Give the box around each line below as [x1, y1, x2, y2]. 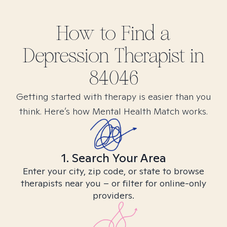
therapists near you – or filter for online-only [21, 177, 206, 189]
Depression [22, 44, 109, 68]
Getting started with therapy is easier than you [16, 91, 211, 102]
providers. [93, 190, 134, 201]
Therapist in [109, 44, 205, 68]
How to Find [56, 21, 160, 46]
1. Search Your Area [61, 150, 166, 166]
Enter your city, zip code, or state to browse [23, 165, 204, 177]
